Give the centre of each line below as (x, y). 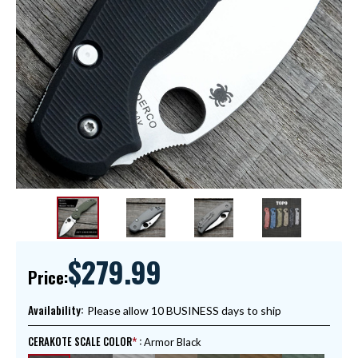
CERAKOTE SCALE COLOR (80, 342)
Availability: (56, 310)
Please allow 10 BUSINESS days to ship (184, 311)
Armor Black (173, 342)
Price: (48, 278)
